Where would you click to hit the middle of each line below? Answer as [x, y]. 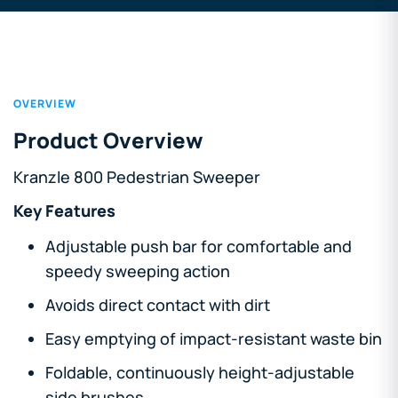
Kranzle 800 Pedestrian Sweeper [137, 176]
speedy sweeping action [138, 271]
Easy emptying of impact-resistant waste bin [214, 338]
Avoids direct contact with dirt [158, 304]
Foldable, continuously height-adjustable [200, 372]
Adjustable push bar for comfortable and [199, 246]
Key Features [64, 210]
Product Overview [108, 139]
